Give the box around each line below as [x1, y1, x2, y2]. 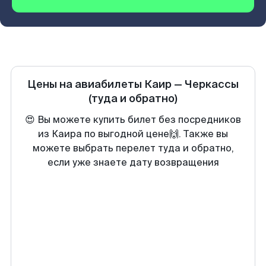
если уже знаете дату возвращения [47, 156, 219, 169]
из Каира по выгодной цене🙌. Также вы [38, 128, 228, 140]
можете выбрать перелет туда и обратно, [32, 142, 234, 154]
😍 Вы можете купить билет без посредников [25, 113, 241, 126]
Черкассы [185, 77, 239, 91]
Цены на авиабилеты [27, 77, 144, 91]
